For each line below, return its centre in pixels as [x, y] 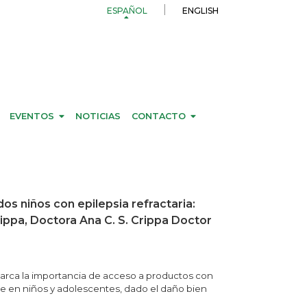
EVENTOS [32, 116]
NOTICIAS [98, 116]
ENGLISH [200, 11]
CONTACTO [158, 116]
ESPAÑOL [127, 11]
